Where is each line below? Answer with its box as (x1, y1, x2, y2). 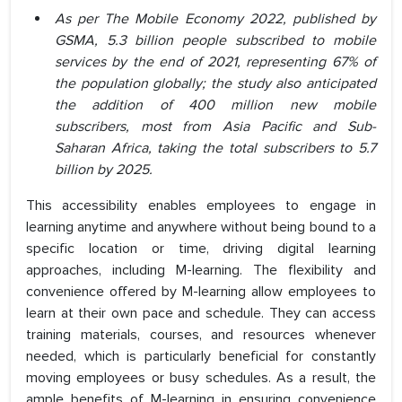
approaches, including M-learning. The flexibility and (26, 261, 376, 280)
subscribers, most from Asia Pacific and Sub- (55, 118, 376, 136)
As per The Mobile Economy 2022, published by (55, 10, 376, 29)
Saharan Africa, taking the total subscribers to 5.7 (55, 139, 376, 158)
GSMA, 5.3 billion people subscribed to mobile (55, 31, 376, 50)
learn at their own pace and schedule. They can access (26, 304, 376, 323)
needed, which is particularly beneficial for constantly (26, 347, 376, 366)
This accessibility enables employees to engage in (26, 197, 376, 215)
